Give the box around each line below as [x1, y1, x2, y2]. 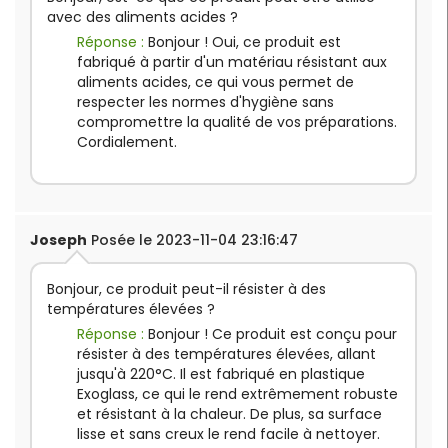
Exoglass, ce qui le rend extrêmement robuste [77, 384, 398, 405]
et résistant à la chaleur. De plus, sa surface [77, 404, 382, 425]
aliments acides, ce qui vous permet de [77, 72, 354, 93]
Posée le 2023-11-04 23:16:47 [87, 230, 298, 251]
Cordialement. [77, 132, 177, 153]
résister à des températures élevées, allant [77, 344, 376, 365]
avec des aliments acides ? [47, 7, 238, 28]
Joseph [30, 230, 87, 251]
